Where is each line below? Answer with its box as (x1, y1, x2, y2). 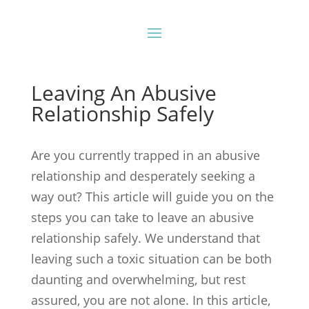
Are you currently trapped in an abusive (30, 147, 260, 163)
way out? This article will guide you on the (30, 188, 274, 205)
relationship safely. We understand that (30, 230, 260, 246)
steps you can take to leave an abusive (30, 209, 254, 226)
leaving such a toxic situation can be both (30, 250, 272, 267)
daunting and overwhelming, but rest (30, 271, 246, 288)
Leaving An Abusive (30, 79, 217, 107)
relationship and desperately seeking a (30, 168, 255, 184)
